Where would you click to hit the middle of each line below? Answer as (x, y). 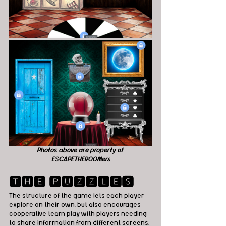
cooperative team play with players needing (79, 214)
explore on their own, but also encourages (76, 205)
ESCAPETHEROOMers (81, 159)
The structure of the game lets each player (77, 195)
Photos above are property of (81, 150)
